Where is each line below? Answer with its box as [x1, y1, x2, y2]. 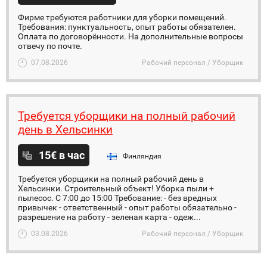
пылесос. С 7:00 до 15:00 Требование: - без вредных [18, 193, 217, 203]
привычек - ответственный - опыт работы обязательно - [18, 203, 237, 212]
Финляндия [123, 152, 162, 160]
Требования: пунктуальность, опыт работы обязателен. [18, 22, 236, 32]
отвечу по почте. [18, 41, 82, 51]
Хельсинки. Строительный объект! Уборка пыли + [18, 184, 214, 193]
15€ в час [39, 149, 85, 162]
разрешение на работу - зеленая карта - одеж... [18, 212, 201, 222]
